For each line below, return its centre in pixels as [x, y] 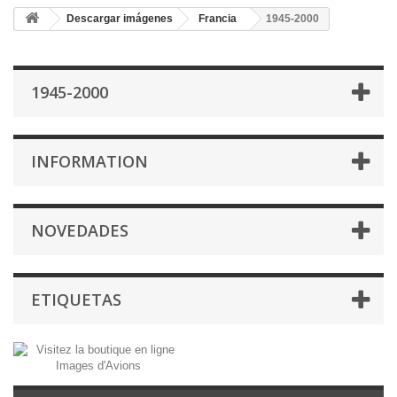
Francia [218, 19]
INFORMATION [90, 161]
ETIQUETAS [76, 300]
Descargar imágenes [120, 19]
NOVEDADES [80, 230]
